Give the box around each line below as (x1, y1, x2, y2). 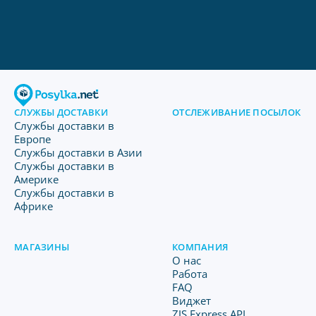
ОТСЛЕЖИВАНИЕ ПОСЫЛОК (172, 106, 301, 119)
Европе (14, 132, 51, 146)
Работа (172, 267, 207, 281)
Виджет (172, 293, 211, 308)
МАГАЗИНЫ (14, 241, 70, 253)
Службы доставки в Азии (14, 145, 142, 159)
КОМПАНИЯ (172, 241, 229, 253)
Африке (14, 199, 53, 213)
